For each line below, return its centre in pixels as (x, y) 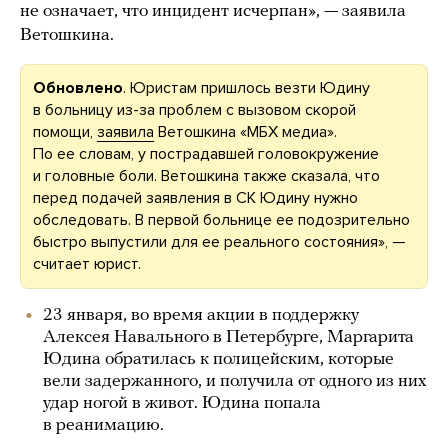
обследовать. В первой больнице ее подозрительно (221, 220)
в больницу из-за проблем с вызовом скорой (194, 110)
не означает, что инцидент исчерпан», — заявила (213, 11)
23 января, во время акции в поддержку (201, 315)
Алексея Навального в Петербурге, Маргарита (228, 337)
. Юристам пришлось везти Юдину (246, 88)
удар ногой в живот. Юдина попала (182, 403)
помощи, (65, 132)
